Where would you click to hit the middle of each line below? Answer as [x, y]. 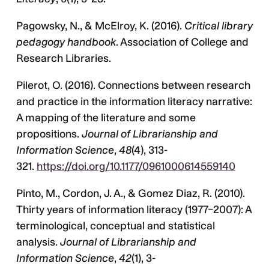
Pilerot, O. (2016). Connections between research [133, 86]
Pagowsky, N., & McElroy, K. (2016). [100, 26]
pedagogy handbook [66, 42]
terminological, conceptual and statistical [116, 226]
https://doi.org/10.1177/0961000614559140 [136, 167]
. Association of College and [182, 42]
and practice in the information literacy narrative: [134, 102]
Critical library [219, 26]
